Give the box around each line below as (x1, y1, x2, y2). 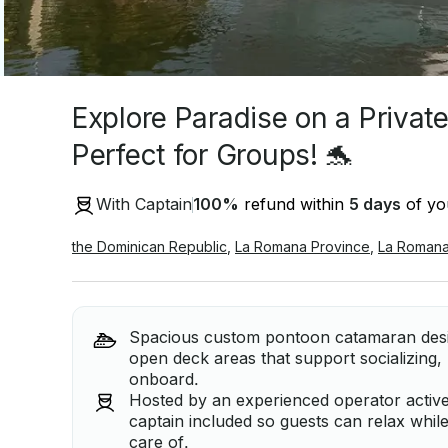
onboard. (129, 368, 199, 389)
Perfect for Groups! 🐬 (72, 138, 354, 172)
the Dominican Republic (72, 237, 227, 255)
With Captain (96, 194, 192, 215)
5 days (349, 194, 401, 215)
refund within (239, 194, 349, 215)
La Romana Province (235, 237, 370, 255)
